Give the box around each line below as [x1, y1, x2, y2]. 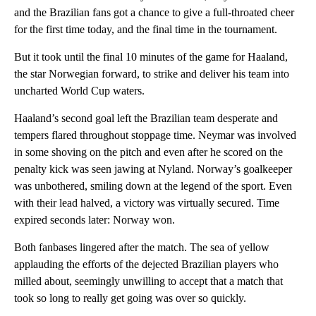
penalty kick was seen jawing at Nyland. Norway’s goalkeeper [14, 163, 292, 176]
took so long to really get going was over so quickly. [14, 292, 246, 305]
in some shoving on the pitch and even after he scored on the [14, 146, 283, 159]
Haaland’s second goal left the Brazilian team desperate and [14, 112, 278, 125]
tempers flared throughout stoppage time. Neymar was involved [14, 129, 296, 142]
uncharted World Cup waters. [14, 85, 145, 97]
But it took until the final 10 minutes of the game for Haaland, [14, 51, 288, 63]
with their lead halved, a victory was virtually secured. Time [14, 197, 279, 209]
